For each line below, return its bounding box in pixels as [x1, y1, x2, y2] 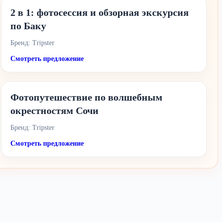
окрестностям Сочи [10, 105, 99, 116]
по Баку [10, 20, 46, 31]
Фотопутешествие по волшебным [10, 92, 163, 103]
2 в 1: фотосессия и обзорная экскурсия [10, 7, 189, 18]
